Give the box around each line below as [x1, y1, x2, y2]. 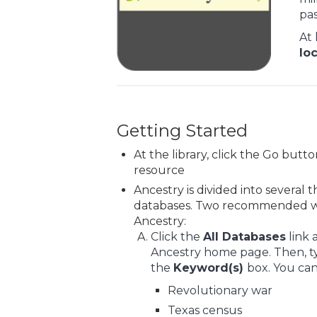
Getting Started [116, 120, 248, 141]
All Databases [202, 229, 286, 243]
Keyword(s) [173, 260, 247, 275]
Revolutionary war [167, 283, 272, 297]
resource [133, 163, 185, 177]
